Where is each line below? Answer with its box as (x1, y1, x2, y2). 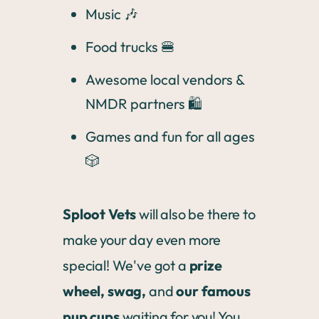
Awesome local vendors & (85, 70, 244, 88)
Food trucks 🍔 (85, 38, 175, 56)
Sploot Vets (63, 205, 140, 223)
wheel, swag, (63, 282, 149, 300)
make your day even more (63, 231, 221, 249)
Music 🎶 (85, 5, 138, 23)
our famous (176, 282, 251, 300)
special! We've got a (63, 256, 189, 274)
